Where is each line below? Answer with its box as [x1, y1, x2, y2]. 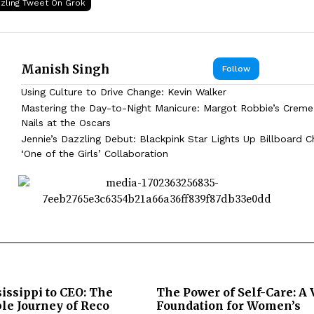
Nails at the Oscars [21, 116, 111, 128]
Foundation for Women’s [156, 298, 301, 313]
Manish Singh [21, 61, 109, 77]
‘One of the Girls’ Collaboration [21, 147, 168, 159]
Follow [222, 63, 250, 74]
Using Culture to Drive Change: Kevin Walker [21, 86, 226, 97]
